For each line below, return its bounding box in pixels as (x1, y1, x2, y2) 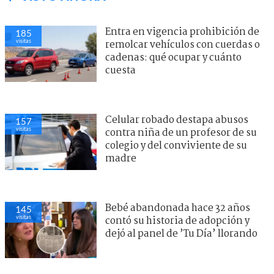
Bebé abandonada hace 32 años (105, 200, 250, 216)
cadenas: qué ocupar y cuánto (105, 50, 242, 65)
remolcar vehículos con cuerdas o (105, 37, 260, 53)
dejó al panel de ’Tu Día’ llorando (105, 226, 257, 242)
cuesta (105, 62, 136, 78)
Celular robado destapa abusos (105, 112, 248, 128)
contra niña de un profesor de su (105, 125, 257, 141)
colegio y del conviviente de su (105, 138, 247, 154)
